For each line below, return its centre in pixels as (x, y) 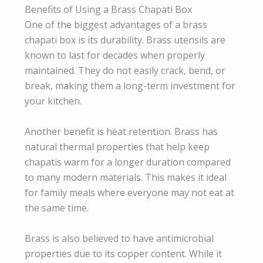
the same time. (57, 208)
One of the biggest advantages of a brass (116, 25)
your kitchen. (53, 101)
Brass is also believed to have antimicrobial (119, 238)
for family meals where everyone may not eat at (129, 192)
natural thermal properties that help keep (117, 146)
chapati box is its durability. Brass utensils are (125, 40)
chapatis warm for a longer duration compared (128, 162)
